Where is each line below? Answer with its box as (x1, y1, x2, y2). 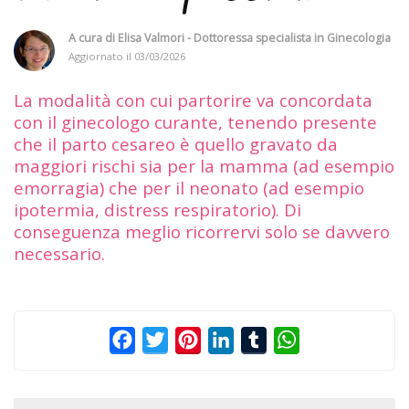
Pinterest (201, 329, 264, 350)
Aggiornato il (68, 48, 134, 63)
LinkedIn (234, 329, 293, 350)
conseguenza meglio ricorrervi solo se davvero (14, 219, 390, 243)
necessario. (14, 241, 105, 265)
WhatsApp (299, 329, 371, 350)
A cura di (68, 29, 118, 46)
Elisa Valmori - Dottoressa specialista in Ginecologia (118, 29, 391, 46)
